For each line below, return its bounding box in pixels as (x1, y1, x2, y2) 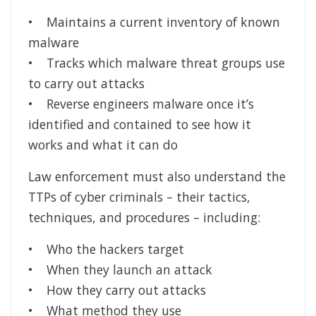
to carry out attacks (28, 75, 145, 92)
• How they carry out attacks (28, 281, 206, 299)
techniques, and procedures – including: (28, 209, 260, 226)
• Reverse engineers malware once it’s (28, 95, 254, 113)
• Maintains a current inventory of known (28, 13, 280, 31)
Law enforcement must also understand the (28, 168, 286, 186)
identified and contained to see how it (28, 116, 251, 133)
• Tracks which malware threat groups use (28, 54, 285, 72)
